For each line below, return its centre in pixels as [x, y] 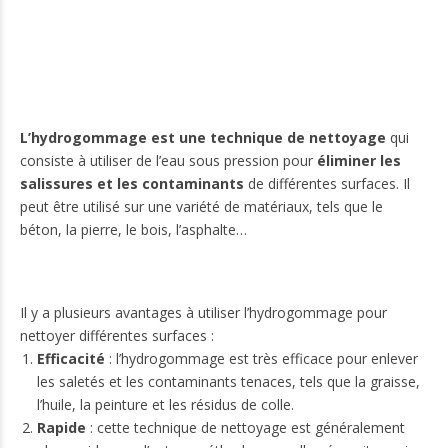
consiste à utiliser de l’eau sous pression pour [168, 160]
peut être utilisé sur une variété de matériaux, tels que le [201, 206]
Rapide [61, 428]
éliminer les [359, 160]
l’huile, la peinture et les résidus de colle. [165, 405]
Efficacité [70, 359]
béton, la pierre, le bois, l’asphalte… [133, 229]
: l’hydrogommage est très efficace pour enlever [261, 359]
